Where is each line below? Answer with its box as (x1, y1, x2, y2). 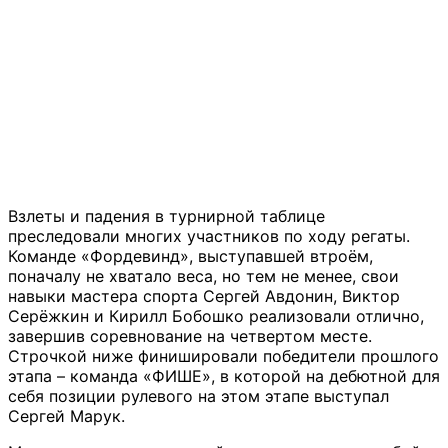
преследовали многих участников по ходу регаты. (8, 226, 410, 247)
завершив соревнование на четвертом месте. (8, 326, 372, 347)
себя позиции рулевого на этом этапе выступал (8, 386, 389, 407)
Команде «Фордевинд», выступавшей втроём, (8, 246, 373, 267)
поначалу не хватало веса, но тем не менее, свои (8, 266, 399, 287)
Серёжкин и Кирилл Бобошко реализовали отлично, (8, 306, 424, 327)
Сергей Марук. (8, 406, 125, 427)
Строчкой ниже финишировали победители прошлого (8, 346, 439, 367)
